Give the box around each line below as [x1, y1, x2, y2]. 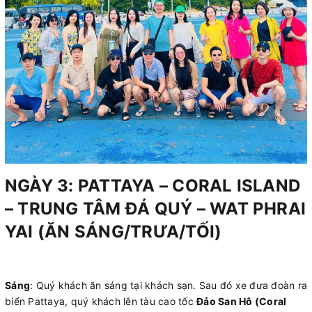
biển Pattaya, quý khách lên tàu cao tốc [5, 295, 196, 307]
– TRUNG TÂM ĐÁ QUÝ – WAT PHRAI [5, 198, 306, 219]
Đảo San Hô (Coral [196, 295, 287, 307]
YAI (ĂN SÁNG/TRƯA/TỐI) [5, 221, 222, 242]
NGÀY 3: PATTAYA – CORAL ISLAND [5, 175, 301, 196]
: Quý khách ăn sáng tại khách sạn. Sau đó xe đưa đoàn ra [30, 279, 307, 291]
